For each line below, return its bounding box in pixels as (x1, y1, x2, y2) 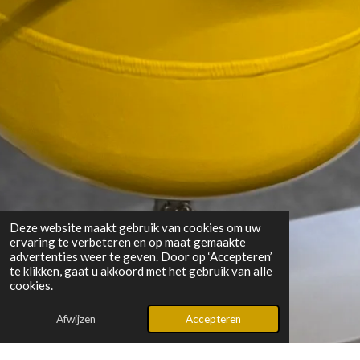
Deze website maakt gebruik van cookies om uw (10, 220, 260, 235)
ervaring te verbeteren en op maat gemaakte (10, 235, 246, 249)
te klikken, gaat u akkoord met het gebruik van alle (10, 264, 272, 278)
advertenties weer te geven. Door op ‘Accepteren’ (10, 249, 272, 264)
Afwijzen (55, 313, 96, 325)
